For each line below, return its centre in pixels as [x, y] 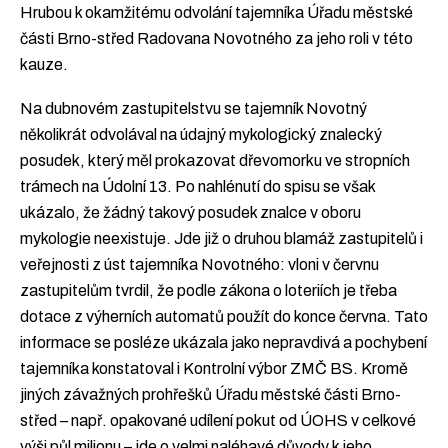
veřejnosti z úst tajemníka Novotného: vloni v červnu [199, 264]
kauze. [44, 64]
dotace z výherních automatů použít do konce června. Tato [224, 316]
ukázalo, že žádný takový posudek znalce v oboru [190, 212]
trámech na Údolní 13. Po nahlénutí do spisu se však [197, 186]
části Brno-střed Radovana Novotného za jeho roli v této [216, 38]
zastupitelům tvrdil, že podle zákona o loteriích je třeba [208, 290]
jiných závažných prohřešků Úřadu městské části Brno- [210, 394]
